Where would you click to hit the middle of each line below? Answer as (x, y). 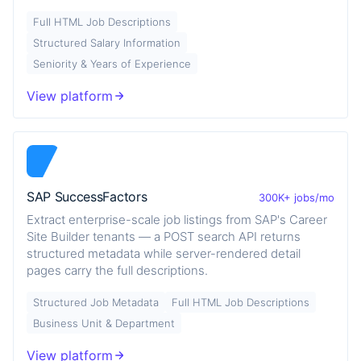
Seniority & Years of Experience (112, 63)
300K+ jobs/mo (297, 197)
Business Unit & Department (104, 323)
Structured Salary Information (107, 42)
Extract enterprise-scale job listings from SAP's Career (177, 219)
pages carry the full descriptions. (117, 270)
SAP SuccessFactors (87, 197)
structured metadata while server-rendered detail (164, 253)
